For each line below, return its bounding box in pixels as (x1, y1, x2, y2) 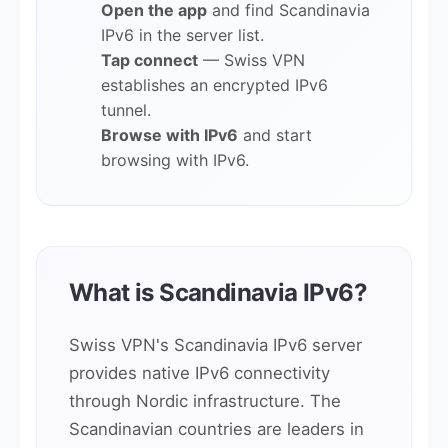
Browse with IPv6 (101, 125, 238, 145)
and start (238, 125, 312, 145)
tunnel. (101, 100, 151, 120)
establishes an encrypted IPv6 (101, 75, 328, 95)
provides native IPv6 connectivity (69, 363, 330, 383)
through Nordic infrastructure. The (69, 391, 341, 411)
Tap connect (101, 50, 198, 70)
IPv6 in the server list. (101, 25, 264, 45)
